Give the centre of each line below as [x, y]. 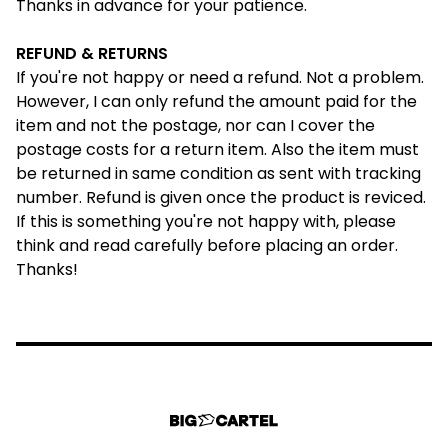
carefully [168, 245]
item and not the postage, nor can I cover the [195, 125]
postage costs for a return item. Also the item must [217, 149]
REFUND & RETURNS [92, 53]
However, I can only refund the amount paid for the [216, 101]
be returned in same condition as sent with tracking [218, 173]
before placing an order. [300, 245]
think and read [75, 245]
